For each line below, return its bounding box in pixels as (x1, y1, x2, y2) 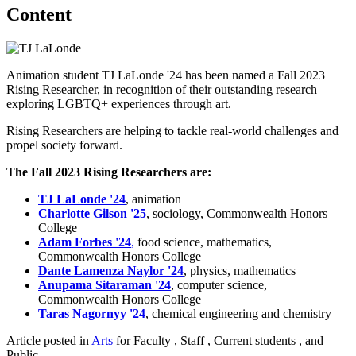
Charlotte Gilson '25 (38, 206, 146, 220)
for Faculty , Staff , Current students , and (113, 333, 323, 347)
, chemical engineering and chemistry (145, 306, 331, 320)
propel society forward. (6, 137, 126, 152)
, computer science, (171, 277, 267, 292)
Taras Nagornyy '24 (38, 306, 145, 320)
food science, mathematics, (134, 234, 272, 249)
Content (6, 3, 72, 25)
